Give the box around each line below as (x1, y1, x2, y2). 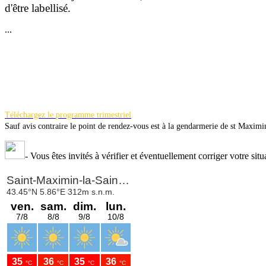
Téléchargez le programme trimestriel (5, 110, 131, 120)
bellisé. (39, 1, 71, 14)
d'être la (5, 1, 39, 14)
